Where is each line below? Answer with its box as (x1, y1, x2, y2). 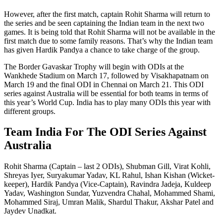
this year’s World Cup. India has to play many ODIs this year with (4, 98, 211, 107)
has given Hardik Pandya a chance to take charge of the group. (4, 45, 200, 54)
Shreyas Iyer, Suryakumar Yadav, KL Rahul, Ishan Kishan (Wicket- (4, 171, 215, 180)
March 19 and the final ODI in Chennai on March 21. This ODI (4, 80, 204, 89)
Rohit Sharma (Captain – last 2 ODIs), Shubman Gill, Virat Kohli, (4, 162, 211, 171)
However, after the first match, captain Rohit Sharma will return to (4, 9, 210, 18)
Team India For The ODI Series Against (4, 125, 207, 139)
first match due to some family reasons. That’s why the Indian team (4, 36, 213, 45)
